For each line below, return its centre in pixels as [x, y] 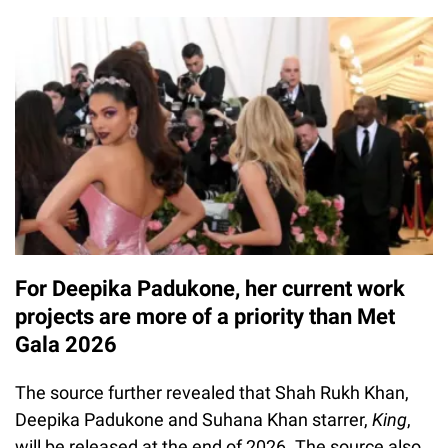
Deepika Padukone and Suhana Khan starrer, [193, 420]
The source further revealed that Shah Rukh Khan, [212, 393]
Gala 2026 [66, 345]
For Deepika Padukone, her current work [210, 289]
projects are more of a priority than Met [205, 317]
